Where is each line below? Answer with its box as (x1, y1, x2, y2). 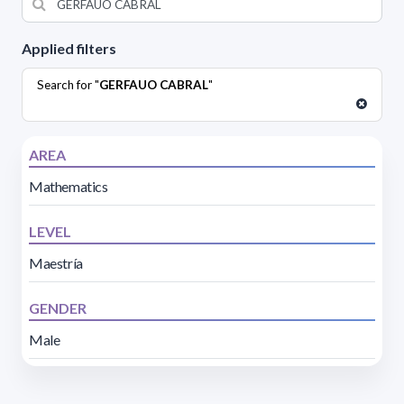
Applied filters (22, 39, 116, 57)
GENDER (29, 298, 87, 317)
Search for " (37, 77, 99, 92)
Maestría (29, 253, 83, 271)
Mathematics (29, 177, 108, 195)
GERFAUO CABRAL (99, 77, 208, 92)
